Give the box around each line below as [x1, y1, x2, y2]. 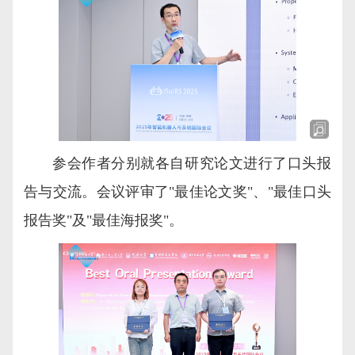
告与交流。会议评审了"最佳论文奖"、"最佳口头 [24, 184, 331, 200]
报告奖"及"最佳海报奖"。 [24, 212, 183, 229]
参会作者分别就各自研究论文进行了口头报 [52, 155, 331, 172]
